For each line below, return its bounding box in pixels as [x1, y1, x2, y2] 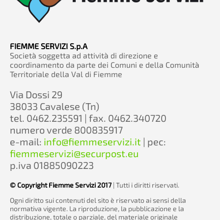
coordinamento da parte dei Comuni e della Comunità [10, 59, 199, 69]
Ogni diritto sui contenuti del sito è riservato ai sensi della [10, 195, 186, 204]
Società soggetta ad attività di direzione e [10, 50, 158, 60]
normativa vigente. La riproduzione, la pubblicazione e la [10, 204, 184, 213]
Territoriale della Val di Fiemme [10, 69, 122, 79]
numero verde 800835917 [10, 123, 123, 136]
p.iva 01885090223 [10, 159, 94, 171]
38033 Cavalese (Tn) [10, 100, 99, 112]
